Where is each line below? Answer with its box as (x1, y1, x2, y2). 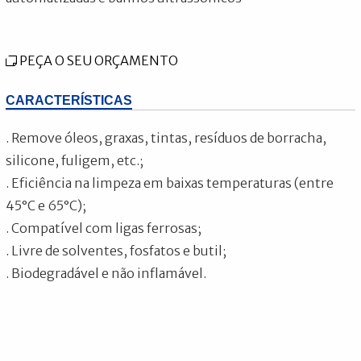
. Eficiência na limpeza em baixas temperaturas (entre (6, 174, 334, 191)
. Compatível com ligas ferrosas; (6, 219, 202, 236)
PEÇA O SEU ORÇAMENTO (17, 52, 179, 68)
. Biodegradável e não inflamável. (6, 264, 207, 281)
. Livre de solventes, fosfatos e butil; (6, 242, 227, 259)
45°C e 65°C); (6, 197, 87, 214)
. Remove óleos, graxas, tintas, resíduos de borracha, (6, 129, 327, 146)
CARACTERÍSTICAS (6, 93, 133, 107)
